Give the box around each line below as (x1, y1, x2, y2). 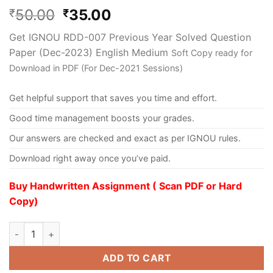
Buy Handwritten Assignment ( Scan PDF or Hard (9, 180, 242, 193)
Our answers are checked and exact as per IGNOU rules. (9, 133, 241, 144)
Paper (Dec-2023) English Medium (9, 46, 171, 59)
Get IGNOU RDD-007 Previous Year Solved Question (9, 31, 251, 44)
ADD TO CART (102, 252, 171, 264)
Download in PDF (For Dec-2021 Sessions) (9, 63, 183, 74)
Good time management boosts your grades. (9, 113, 194, 124)
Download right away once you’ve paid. (9, 153, 171, 164)
